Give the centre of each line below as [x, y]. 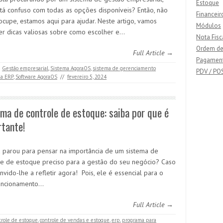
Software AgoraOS [36, 77]
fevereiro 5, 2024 [87, 77]
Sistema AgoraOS [70, 68]
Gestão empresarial [25, 68]
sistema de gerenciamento [124, 68]
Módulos [209, 26]
